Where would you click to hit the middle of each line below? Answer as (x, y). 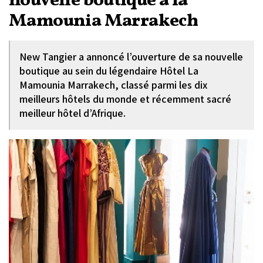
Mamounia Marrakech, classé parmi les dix (113, 85)
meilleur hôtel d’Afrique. (76, 113)
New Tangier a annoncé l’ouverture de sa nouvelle (131, 57)
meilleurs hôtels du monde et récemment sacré (125, 99)
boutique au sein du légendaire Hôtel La (109, 71)
